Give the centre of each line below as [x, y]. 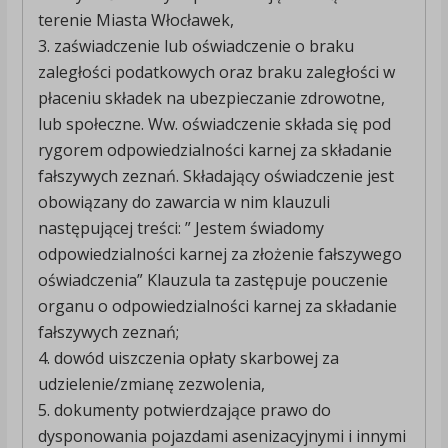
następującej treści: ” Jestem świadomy [180, 228]
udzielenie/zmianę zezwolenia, [151, 384]
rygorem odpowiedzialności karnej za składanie [214, 150]
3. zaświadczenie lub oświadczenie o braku [195, 46]
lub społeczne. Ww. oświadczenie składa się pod [214, 124]
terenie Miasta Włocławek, [135, 20]
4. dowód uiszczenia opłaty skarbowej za [188, 358]
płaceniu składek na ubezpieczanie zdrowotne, [211, 98]
